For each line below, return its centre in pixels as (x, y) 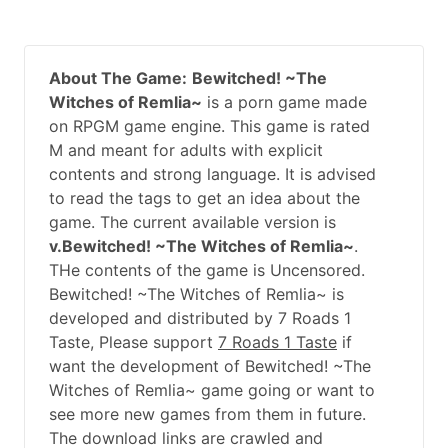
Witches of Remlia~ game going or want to (212, 389)
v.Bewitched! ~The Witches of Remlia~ (201, 245)
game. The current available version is (192, 221)
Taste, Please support (133, 341)
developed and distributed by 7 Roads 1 (200, 317)
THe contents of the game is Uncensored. (207, 269)
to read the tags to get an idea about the (204, 197)
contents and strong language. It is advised (212, 173)
